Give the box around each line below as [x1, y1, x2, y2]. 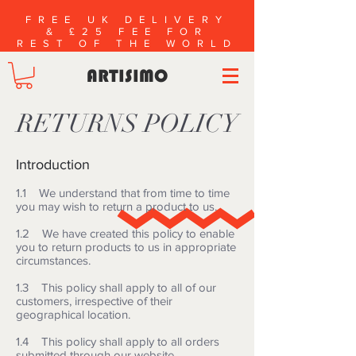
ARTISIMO [86, 65, 168, 86]
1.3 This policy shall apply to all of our [16, 280, 216, 294]
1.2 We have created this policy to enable [16, 226, 234, 240]
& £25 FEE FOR [45, 25, 209, 37]
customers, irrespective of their [16, 293, 172, 308]
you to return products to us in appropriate [16, 239, 236, 253]
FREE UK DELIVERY [25, 14, 229, 25]
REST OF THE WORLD [16, 37, 238, 49]
